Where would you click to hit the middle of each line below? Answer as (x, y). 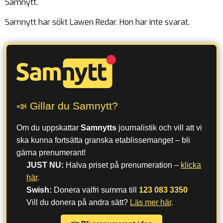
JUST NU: (45, 165)
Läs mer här (151, 202)
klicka (191, 165)
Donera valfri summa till (95, 190)
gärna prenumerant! (51, 152)
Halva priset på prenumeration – (122, 165)
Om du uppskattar (49, 127)
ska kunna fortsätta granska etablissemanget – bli (103, 140)
